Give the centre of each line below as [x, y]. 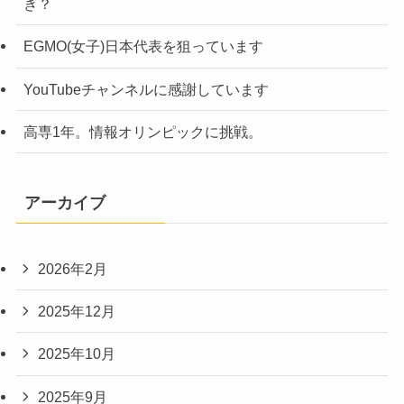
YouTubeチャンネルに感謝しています [146, 89]
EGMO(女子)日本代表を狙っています [143, 46]
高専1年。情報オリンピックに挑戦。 [142, 131]
